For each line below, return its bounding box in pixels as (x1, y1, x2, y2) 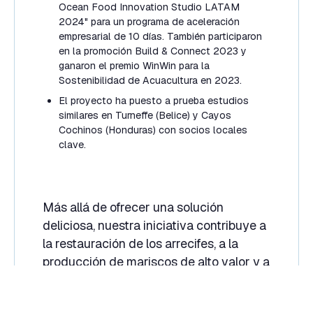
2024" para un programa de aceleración (59, 15, 240, 29)
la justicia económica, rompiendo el (42, 271, 238, 288)
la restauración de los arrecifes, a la (42, 235, 238, 252)
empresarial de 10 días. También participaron (59, 30, 263, 43)
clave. (59, 138, 87, 152)
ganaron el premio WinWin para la (59, 59, 210, 73)
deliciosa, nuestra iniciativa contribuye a (42, 217, 266, 233)
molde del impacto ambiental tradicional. (42, 289, 269, 306)
